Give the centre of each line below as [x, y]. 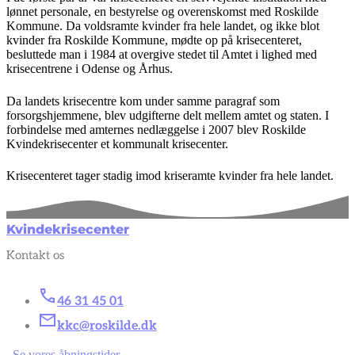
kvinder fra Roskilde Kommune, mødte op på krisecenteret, [154, 40]
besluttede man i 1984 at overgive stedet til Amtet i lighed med [162, 55]
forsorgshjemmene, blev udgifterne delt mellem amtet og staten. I [168, 115]
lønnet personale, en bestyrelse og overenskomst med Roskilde [162, 12]
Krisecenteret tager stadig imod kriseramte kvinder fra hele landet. [173, 176]
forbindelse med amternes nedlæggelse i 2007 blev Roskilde [156, 129]
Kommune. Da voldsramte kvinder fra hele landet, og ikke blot [163, 26]
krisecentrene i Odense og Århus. [90, 69]
